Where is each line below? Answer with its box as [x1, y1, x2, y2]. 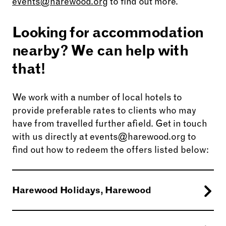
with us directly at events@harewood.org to [12, 133, 196, 143]
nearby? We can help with [12, 45, 189, 60]
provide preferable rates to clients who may [12, 107, 196, 117]
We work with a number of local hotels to [12, 94, 182, 103]
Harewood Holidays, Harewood [12, 187, 151, 196]
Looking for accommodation [12, 27, 204, 42]
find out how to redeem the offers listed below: [12, 146, 209, 156]
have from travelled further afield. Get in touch [12, 120, 207, 130]
